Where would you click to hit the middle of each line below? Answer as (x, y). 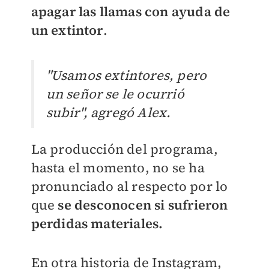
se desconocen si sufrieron (143, 205)
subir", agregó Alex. (110, 113)
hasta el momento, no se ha (118, 168)
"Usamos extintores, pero (126, 75)
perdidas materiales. (98, 224)
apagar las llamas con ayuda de (131, 12)
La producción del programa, (124, 149)
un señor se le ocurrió (115, 94)
